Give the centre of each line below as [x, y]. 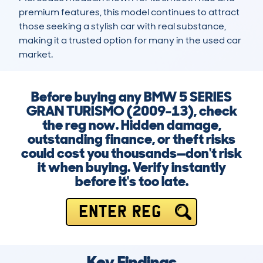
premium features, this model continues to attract [129, 12]
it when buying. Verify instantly [131, 167]
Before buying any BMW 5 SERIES [131, 97]
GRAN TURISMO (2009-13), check [131, 111]
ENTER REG [120, 212]
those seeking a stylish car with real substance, [122, 26]
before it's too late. [131, 181]
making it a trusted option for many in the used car [130, 41]
